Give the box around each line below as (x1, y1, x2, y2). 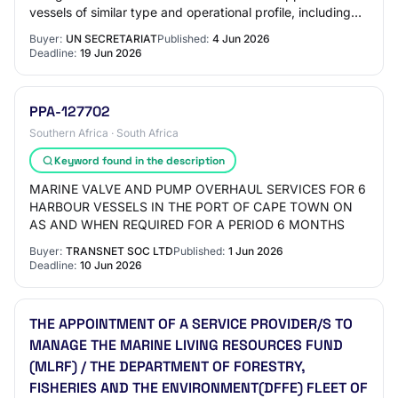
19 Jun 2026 (80, 46, 142, 60)
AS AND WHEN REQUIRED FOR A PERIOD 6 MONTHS (29, 217, 345, 232)
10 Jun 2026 (80, 259, 142, 272)
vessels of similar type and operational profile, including (29, 4, 351, 20)
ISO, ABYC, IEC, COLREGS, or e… (29, 22, 223, 37)
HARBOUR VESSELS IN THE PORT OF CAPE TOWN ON (29, 199, 353, 214)
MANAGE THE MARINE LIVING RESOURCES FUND (29, 336, 343, 354)
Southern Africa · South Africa (29, 126, 179, 139)
